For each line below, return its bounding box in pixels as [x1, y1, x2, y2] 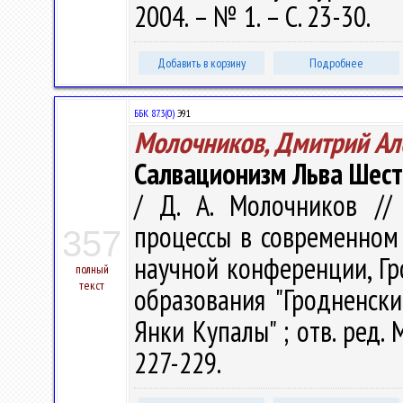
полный [75, 261, 109, 277]
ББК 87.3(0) [134, 106, 175, 120]
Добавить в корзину [157, 55, 246, 71]
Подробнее [309, 55, 363, 71]
